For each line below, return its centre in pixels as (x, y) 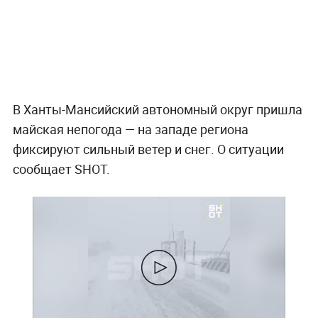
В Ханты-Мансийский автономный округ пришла (157, 109)
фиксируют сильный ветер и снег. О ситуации (148, 149)
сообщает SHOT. (61, 169)
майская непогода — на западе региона (130, 129)
